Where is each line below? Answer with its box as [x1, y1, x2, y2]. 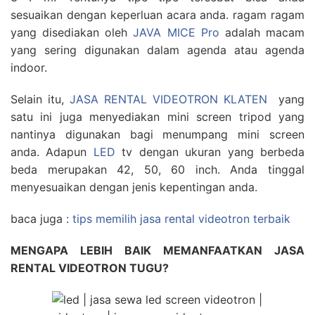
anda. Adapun [11, 145, 94, 159]
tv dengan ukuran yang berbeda [115, 145, 305, 159]
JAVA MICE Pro [133, 25, 219, 39]
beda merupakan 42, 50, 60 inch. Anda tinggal [11, 162, 304, 176]
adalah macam [219, 25, 305, 39]
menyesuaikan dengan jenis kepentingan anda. [11, 180, 257, 194]
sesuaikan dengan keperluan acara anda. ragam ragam [11, 8, 304, 22]
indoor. [11, 60, 47, 75]
